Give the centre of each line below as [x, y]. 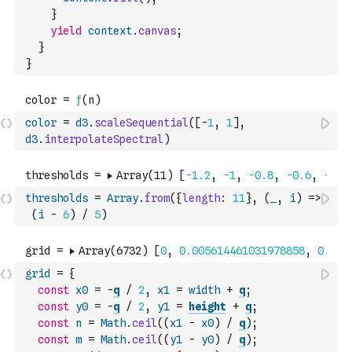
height [207, 306]
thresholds [57, 198]
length [201, 198]
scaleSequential [141, 123]
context [110, 31]
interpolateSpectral [104, 139]
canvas [157, 31]
